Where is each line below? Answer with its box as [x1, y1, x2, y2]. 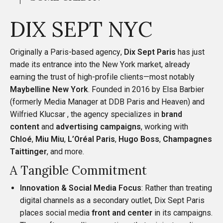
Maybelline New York [10, 84, 88, 94]
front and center [92, 208, 152, 218]
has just [176, 47, 205, 57]
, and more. [47, 146, 84, 156]
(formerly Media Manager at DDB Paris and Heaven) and [10, 97, 205, 107]
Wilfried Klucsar [10, 109, 65, 119]
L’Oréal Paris [68, 134, 115, 144]
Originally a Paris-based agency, [10, 47, 124, 57]
